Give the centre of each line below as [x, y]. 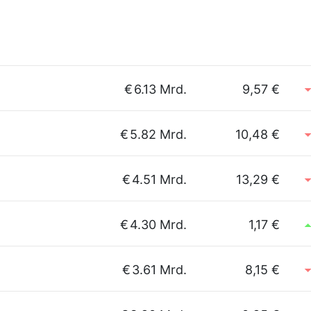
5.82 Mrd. [158, 134]
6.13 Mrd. [160, 89]
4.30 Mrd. [158, 225]
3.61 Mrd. [159, 270]
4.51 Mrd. [159, 179]
